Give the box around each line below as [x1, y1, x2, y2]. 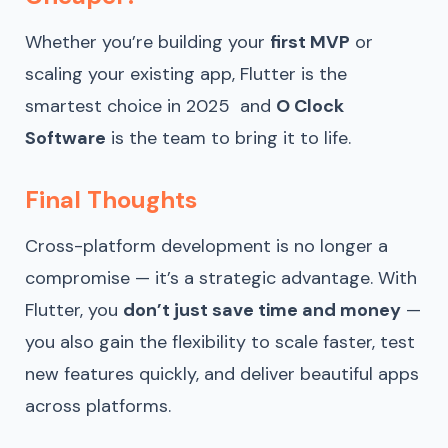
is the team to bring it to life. [106, 125, 351, 150]
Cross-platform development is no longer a [25, 233, 388, 258]
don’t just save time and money [123, 297, 401, 322]
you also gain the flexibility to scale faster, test [25, 329, 415, 354]
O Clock [276, 93, 344, 118]
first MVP [270, 29, 350, 54]
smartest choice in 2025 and [25, 93, 276, 118]
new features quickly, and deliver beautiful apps [25, 361, 419, 386]
